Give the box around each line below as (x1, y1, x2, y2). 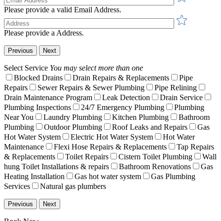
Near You (4, 112, 34, 121)
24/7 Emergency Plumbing (81, 103, 164, 111)
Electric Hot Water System (71, 132, 153, 141)
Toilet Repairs (65, 152, 109, 161)
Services (4, 182, 30, 190)
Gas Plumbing (151, 172, 195, 181)
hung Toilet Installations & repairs (4, 162, 109, 171)
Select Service (4, 63, 50, 72)
